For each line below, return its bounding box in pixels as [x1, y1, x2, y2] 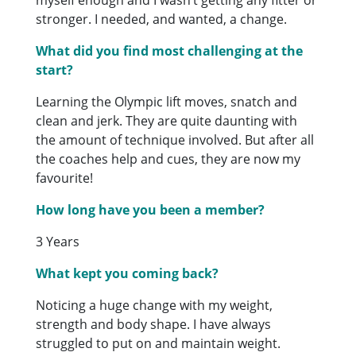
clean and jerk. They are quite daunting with [36, 111, 298, 130]
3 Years [36, 232, 80, 250]
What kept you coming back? [36, 264, 219, 282]
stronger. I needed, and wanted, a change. [36, 10, 288, 28]
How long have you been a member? [36, 200, 265, 219]
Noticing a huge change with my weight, [36, 296, 273, 314]
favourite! [36, 168, 94, 187]
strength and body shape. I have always [36, 315, 272, 333]
